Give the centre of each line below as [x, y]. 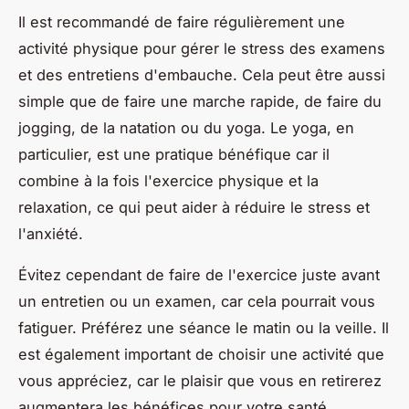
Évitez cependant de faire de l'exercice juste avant [199, 274]
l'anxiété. [51, 233]
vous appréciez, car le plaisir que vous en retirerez [200, 380]
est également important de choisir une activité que [201, 354]
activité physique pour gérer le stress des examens [202, 48]
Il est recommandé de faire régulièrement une [182, 21]
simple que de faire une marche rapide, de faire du [200, 101]
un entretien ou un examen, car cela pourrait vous [197, 301]
